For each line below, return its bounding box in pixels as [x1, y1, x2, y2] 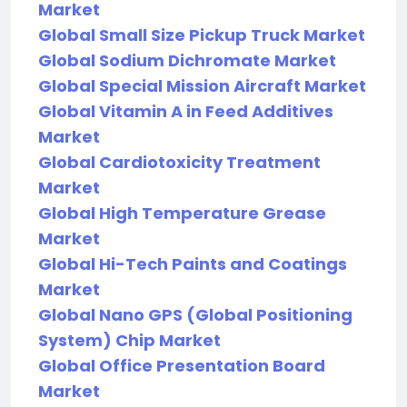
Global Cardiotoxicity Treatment [38, 151, 321, 174]
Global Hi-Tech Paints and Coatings [38, 253, 347, 275]
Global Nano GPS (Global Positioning [38, 303, 352, 326]
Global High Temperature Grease [38, 202, 326, 224]
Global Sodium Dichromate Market [38, 49, 336, 72]
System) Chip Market [38, 329, 221, 352]
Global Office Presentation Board [38, 354, 325, 377]
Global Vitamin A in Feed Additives [38, 100, 333, 123]
